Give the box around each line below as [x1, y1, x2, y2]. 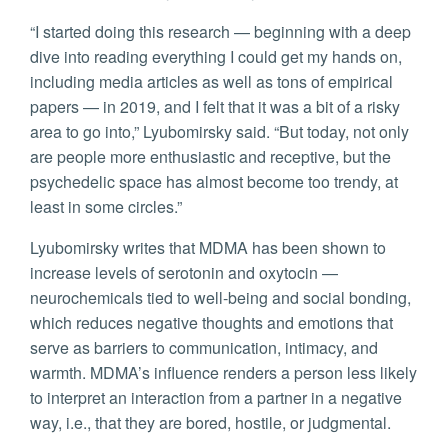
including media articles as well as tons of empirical [30, 70, 393, 94]
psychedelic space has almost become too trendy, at [30, 170, 398, 194]
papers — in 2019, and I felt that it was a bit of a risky [30, 95, 400, 119]
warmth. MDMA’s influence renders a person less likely [30, 361, 417, 385]
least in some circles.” [30, 195, 182, 219]
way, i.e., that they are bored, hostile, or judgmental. [30, 411, 391, 435]
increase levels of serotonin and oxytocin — [30, 261, 338, 285]
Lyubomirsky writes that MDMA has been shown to [30, 236, 386, 260]
